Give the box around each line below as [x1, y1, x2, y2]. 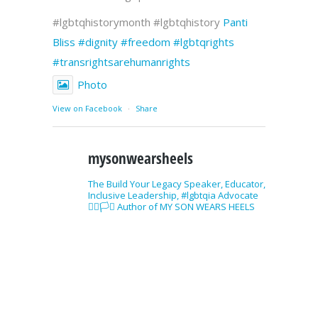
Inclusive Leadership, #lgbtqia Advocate [88, 188, 258, 202]
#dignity [78, 34, 118, 49]
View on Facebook [53, 102, 122, 114]
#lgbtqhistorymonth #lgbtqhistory [53, 14, 223, 29]
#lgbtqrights [173, 34, 234, 49]
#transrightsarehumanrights [53, 54, 190, 69]
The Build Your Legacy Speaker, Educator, [88, 177, 265, 190]
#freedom [121, 34, 170, 49]
